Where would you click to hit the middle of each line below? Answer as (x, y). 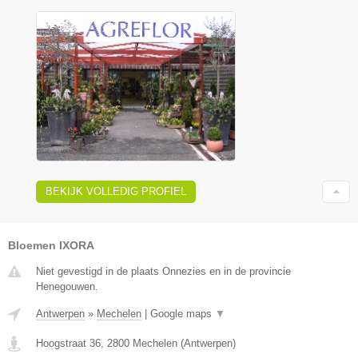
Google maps (183, 313)
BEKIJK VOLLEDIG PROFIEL (116, 191)
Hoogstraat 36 (68, 343)
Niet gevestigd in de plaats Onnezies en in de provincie (163, 271)
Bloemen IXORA (51, 245)
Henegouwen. (67, 286)
